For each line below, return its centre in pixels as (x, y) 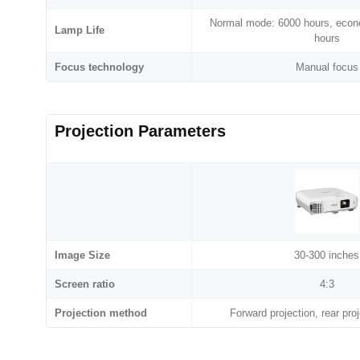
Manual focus (327, 67)
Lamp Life (80, 31)
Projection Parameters (140, 131)
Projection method (101, 313)
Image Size (82, 256)
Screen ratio (85, 284)
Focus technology (99, 67)
